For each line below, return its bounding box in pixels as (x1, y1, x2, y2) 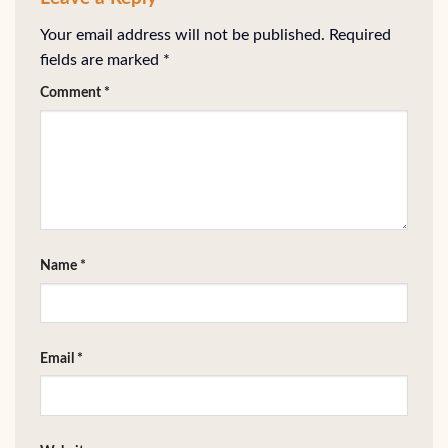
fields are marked (40, 52, 163, 69)
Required (329, 27, 391, 44)
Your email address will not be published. (40, 27, 325, 44)
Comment (40, 85, 104, 101)
